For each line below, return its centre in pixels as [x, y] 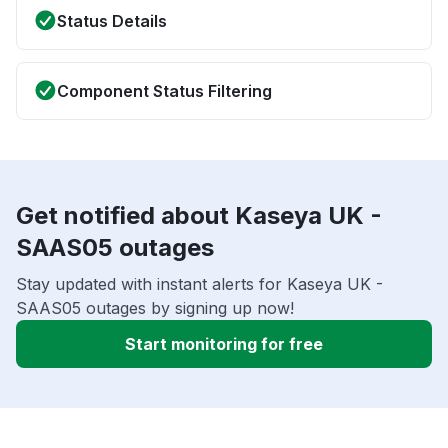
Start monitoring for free [224, 344]
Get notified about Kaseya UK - [199, 216]
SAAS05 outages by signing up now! [155, 308]
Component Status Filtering [164, 91]
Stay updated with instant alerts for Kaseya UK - [199, 284]
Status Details [112, 21]
